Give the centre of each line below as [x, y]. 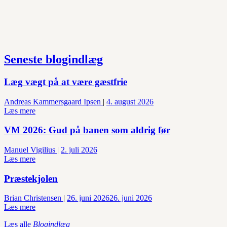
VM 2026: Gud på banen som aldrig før [87, 130]
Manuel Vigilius [30, 149]
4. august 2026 [130, 101]
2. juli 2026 [79, 149]
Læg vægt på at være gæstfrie [66, 82]
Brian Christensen [33, 198]
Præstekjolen [31, 178]
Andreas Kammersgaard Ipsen [52, 101]
